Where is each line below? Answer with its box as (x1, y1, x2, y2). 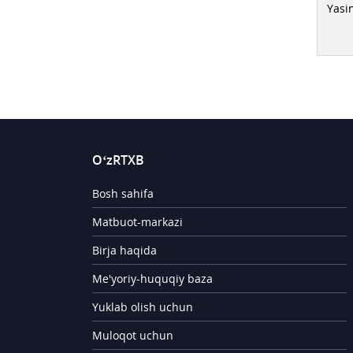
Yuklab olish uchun (92, 299, 193, 314)
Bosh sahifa (92, 186, 154, 201)
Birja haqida (92, 243, 157, 258)
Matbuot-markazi (92, 214, 183, 229)
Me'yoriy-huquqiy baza (92, 271, 213, 286)
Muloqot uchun (92, 328, 173, 343)
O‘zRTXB (92, 151, 144, 169)
